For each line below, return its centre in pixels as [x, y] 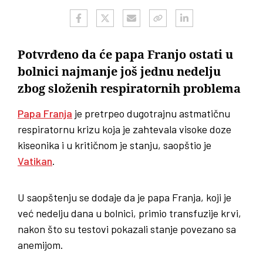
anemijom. [41, 245]
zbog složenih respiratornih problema [129, 88]
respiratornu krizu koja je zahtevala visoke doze [124, 129]
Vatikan [35, 161]
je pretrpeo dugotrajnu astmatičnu [151, 113]
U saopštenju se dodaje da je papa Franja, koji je [124, 197]
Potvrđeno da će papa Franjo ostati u [125, 54]
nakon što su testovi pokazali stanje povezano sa [127, 229]
